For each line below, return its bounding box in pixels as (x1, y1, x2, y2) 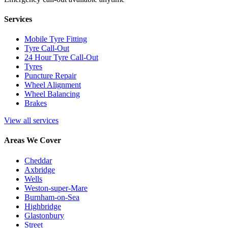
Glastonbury (24, 211, 64, 220)
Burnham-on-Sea (24, 192, 79, 202)
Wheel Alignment (24, 80, 81, 90)
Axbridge (24, 165, 55, 174)
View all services (4, 116, 59, 125)
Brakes (24, 99, 47, 108)
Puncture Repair (24, 71, 76, 80)
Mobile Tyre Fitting (24, 35, 87, 44)
